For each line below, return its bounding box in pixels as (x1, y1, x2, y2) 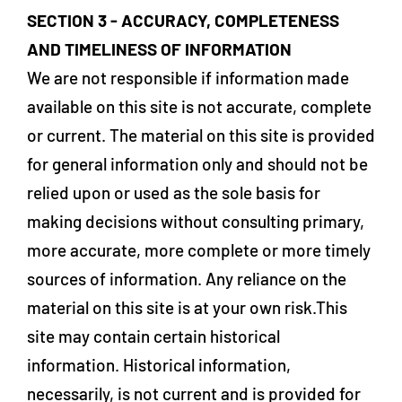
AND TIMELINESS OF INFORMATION (27, 39, 292, 59)
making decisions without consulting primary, (27, 211, 364, 232)
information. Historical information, (27, 354, 291, 375)
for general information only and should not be (27, 153, 368, 174)
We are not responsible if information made (27, 67, 349, 88)
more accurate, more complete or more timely (27, 240, 371, 260)
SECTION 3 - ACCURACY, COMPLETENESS (27, 10, 339, 31)
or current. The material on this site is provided (27, 125, 375, 145)
